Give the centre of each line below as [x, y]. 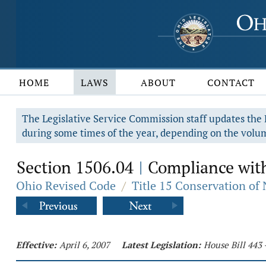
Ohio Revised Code [66, 186]
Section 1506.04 [77, 167]
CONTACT [231, 83]
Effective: [36, 245]
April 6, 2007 [85, 245]
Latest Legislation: [161, 245]
